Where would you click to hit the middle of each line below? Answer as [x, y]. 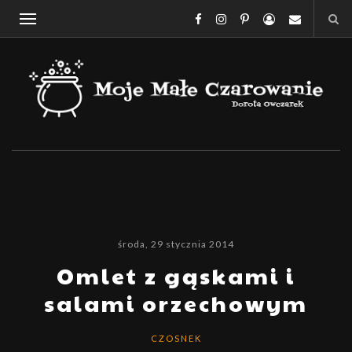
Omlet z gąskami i [176, 275]
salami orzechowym [176, 303]
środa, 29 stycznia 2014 [176, 244]
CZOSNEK [176, 338]
